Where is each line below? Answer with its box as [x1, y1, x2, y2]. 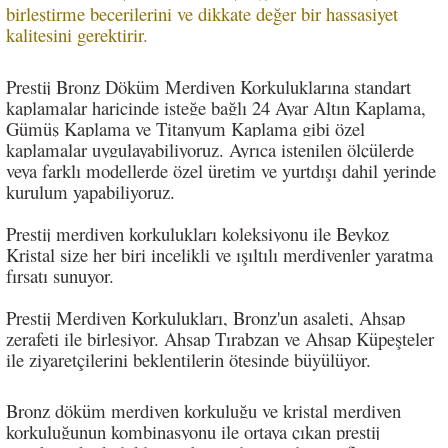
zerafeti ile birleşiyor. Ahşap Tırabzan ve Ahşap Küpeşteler [6, 326, 434, 352]
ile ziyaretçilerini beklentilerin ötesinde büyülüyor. [6, 347, 371, 373]
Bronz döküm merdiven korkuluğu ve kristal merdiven [6, 398, 401, 424]
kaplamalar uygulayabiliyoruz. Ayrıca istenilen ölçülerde [6, 137, 414, 163]
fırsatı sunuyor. [6, 263, 120, 289]
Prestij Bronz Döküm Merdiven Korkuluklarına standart [6, 74, 411, 100]
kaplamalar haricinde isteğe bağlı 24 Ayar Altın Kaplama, [6, 95, 426, 121]
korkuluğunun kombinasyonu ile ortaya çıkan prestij [6, 419, 380, 445]
